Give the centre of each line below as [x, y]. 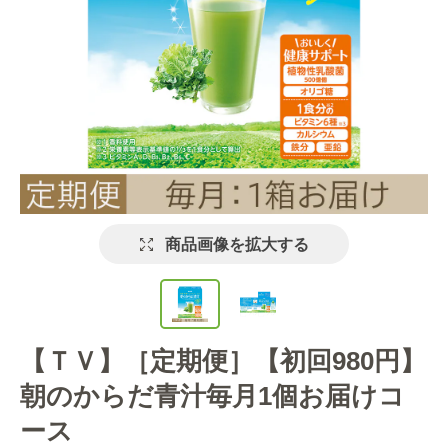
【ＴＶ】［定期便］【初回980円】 [223, 360]
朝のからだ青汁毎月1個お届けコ [212, 395]
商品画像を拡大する [236, 244]
